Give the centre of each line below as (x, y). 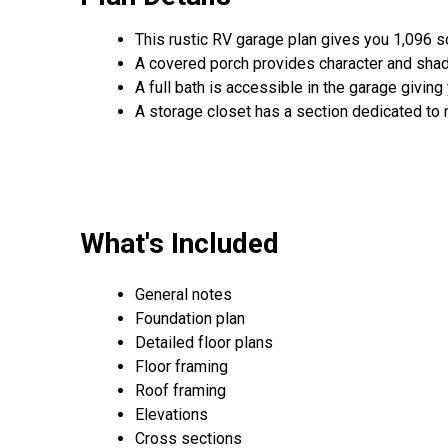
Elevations (171, 415)
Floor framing (181, 367)
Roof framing (180, 391)
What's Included (179, 243)
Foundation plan (190, 319)
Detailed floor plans (204, 343)
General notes (183, 295)
